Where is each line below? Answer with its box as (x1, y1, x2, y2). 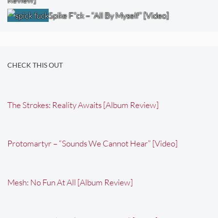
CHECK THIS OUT (7, 61, 63, 69)
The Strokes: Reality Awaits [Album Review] (7, 99, 159, 110)
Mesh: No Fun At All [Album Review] (7, 177, 133, 187)
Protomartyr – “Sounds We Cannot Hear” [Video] (7, 138, 178, 149)
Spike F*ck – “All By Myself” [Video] (49, 10, 169, 21)
